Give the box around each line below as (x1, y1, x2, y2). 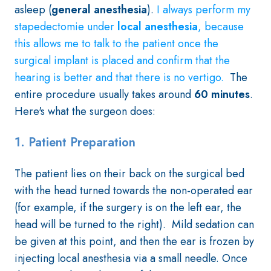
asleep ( (15, 2, 51, 18)
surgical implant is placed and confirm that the (15, 53, 230, 68)
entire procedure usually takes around (15, 87, 194, 102)
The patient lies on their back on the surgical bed (15, 166, 244, 181)
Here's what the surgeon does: (15, 103, 155, 119)
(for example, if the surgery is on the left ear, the (15, 200, 241, 215)
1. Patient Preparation (15, 134, 139, 151)
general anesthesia (51, 2, 147, 18)
